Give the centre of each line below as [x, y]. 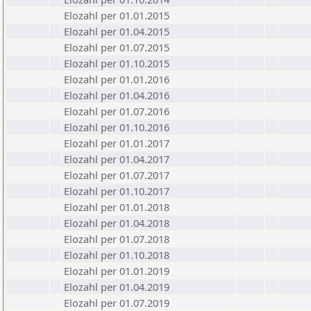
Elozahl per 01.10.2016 [117, 127]
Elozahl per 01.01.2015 [117, 15]
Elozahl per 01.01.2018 [117, 207]
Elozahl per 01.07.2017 [117, 175]
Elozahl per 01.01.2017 [117, 143]
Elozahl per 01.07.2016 [117, 111]
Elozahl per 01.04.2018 [117, 223]
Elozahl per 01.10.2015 [117, 63]
